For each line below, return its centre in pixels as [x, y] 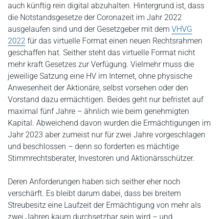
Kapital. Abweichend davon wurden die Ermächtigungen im [109, 123]
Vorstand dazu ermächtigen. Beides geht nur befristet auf [106, 99]
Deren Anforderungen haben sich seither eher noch [94, 181]
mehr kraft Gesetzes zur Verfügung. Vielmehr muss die [101, 64]
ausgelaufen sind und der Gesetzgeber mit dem [90, 29]
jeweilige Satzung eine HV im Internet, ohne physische [100, 76]
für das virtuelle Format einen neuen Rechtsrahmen [114, 41]
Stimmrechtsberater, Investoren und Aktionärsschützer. [101, 158]
